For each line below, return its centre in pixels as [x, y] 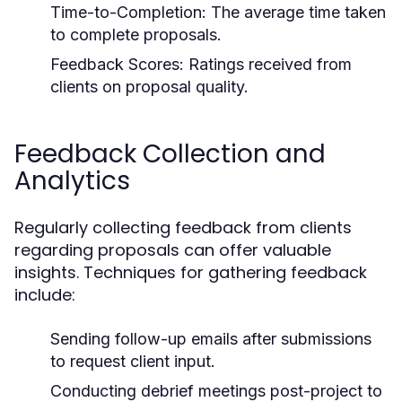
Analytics [72, 181]
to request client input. [133, 361]
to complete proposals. [136, 35]
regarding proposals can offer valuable [173, 250]
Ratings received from [268, 64]
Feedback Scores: [117, 64]
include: [45, 295]
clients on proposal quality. [149, 87]
